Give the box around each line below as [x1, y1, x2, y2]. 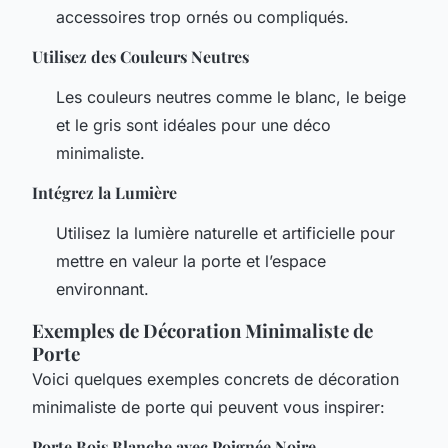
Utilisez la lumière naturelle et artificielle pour [56, 222, 395, 243]
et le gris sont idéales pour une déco [56, 114, 331, 135]
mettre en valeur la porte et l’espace [56, 250, 326, 271]
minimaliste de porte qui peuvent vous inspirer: [32, 396, 385, 417]
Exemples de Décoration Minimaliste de [32, 317, 373, 343]
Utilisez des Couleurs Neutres [32, 45, 249, 67]
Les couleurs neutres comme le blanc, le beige [56, 86, 406, 107]
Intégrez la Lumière [32, 181, 177, 203]
